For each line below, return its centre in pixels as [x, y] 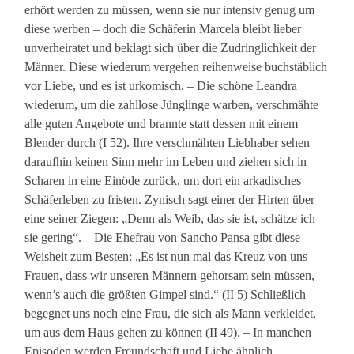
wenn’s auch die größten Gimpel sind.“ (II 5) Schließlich [166, 295]
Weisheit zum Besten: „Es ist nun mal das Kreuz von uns [166, 257]
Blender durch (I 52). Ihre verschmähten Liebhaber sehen [168, 143]
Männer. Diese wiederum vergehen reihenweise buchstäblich [176, 67]
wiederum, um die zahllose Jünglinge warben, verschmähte [172, 105]
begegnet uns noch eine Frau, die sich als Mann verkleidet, [171, 314]
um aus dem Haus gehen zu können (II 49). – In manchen [168, 333]
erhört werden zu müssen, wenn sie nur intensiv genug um [170, 10]
